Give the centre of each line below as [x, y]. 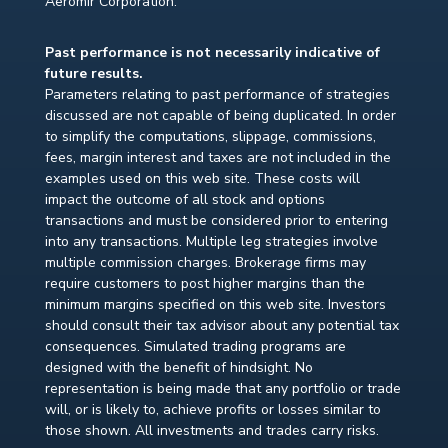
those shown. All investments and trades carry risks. [211, 431]
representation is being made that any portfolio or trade [222, 389]
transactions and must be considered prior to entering [216, 221]
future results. [93, 74]
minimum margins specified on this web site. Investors [215, 305]
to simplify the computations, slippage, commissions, [210, 137]
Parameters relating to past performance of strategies [217, 95]
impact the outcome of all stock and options [184, 200]
